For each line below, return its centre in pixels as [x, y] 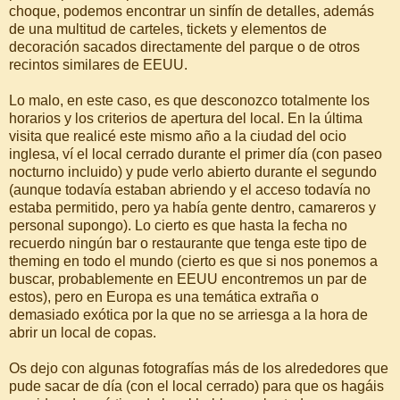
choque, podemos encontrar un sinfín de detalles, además [192, 11]
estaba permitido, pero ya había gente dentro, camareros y [192, 207]
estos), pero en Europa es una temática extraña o [164, 296]
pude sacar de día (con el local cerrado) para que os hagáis [196, 386]
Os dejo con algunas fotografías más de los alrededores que [199, 368]
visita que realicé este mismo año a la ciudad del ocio [178, 136]
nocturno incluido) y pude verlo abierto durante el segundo [193, 171]
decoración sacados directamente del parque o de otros [184, 46]
